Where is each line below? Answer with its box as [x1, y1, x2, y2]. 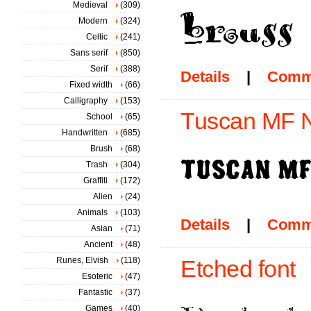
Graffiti [83, 176, 108, 185]
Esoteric [82, 271, 112, 281]
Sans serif [70, 48, 108, 58]
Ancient [84, 239, 112, 249]
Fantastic [78, 287, 112, 297]
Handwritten [62, 128, 108, 137]
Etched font [180, 256, 296, 282]
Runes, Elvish [56, 255, 108, 265]
